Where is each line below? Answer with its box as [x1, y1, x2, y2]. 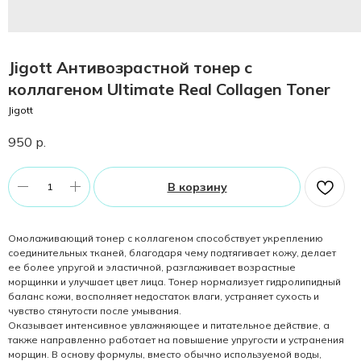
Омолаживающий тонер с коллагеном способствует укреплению [8, 231, 323, 244]
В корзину [167, 179, 227, 194]
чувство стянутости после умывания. [8, 304, 181, 317]
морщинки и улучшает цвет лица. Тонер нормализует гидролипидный [8, 275, 341, 288]
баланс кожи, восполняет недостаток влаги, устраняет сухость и [8, 289, 319, 302]
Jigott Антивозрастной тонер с [8, 57, 252, 77]
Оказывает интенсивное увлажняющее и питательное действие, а [8, 318, 330, 331]
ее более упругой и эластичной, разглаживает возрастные [8, 260, 296, 273]
